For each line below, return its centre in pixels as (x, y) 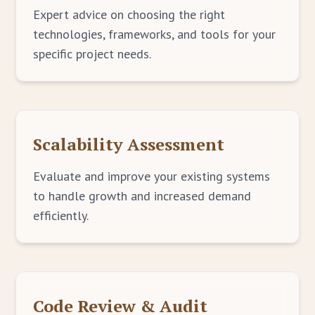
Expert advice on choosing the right (129, 14)
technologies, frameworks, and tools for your (155, 34)
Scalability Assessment (129, 144)
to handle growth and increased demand (142, 196)
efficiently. (61, 216)
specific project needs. (92, 54)
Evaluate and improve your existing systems (152, 176)
